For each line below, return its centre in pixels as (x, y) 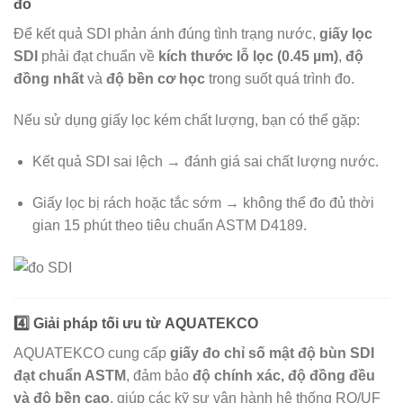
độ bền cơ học (156, 79)
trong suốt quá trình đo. (280, 79)
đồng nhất (49, 79)
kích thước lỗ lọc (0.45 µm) (248, 57)
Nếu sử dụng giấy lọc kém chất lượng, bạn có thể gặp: (187, 121)
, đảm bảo (159, 375)
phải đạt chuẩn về (98, 57)
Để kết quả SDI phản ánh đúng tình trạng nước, (166, 34)
